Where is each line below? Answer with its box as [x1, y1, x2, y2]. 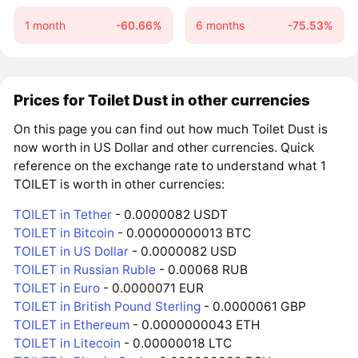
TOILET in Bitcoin [14, 225, 115, 241]
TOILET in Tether [14, 207, 113, 223]
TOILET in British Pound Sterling [14, 299, 201, 315]
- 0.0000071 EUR [100, 280, 205, 296]
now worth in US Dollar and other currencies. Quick [14, 139, 315, 155]
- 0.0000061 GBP [201, 299, 307, 315]
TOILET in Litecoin [14, 336, 121, 352]
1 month [24, 18, 66, 32]
